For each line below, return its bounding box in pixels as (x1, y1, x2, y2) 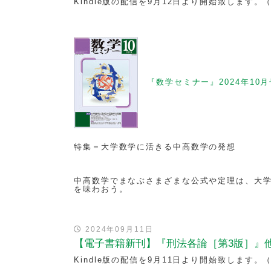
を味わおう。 (74, 184, 128, 194)
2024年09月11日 (82, 225, 154, 233)
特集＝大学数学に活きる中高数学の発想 (74, 142, 237, 151)
